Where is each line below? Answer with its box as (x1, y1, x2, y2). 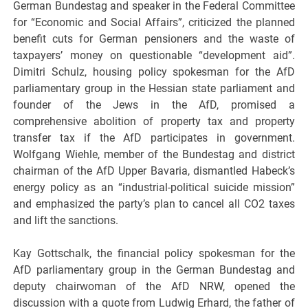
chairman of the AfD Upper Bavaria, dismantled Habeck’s (13, 164, 295, 178)
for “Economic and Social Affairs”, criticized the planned (13, 16, 295, 30)
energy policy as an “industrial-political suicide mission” (13, 181, 295, 195)
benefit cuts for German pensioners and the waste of (13, 32, 295, 46)
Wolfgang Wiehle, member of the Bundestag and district (13, 148, 295, 162)
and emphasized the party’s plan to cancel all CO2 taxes (13, 197, 295, 211)
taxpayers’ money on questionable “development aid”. (13, 49, 295, 63)
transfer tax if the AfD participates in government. (13, 131, 295, 145)
